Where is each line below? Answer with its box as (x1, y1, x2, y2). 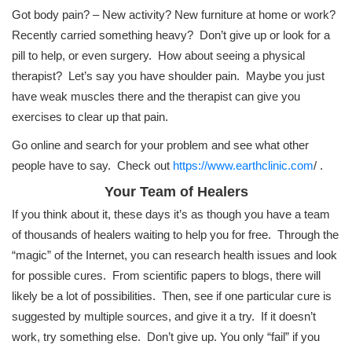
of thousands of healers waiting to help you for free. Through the (12, 228, 339, 242)
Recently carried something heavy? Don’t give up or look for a (12, 28, 330, 42)
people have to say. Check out (12, 159, 173, 173)
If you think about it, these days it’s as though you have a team (12, 207, 330, 222)
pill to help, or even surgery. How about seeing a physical (12, 49, 305, 63)
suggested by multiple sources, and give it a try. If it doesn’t (12, 310, 316, 324)
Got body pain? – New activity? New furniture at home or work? (12, 8, 335, 22)
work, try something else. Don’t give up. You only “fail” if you (12, 330, 320, 344)
